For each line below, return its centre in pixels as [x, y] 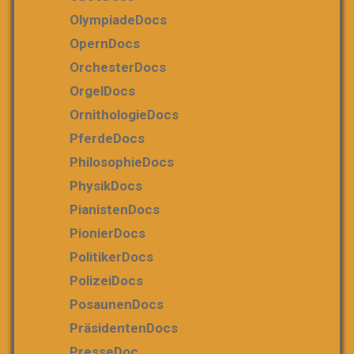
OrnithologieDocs [124, 114]
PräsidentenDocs [124, 328]
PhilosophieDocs [122, 162]
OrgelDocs [102, 90]
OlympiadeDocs [118, 19]
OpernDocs [105, 43]
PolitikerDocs [111, 256]
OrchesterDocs [118, 67]
